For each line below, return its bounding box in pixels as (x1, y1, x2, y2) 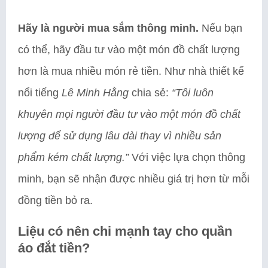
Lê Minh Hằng (62, 86, 129, 99)
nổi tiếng (18, 86, 62, 99)
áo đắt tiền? (18, 240, 90, 255)
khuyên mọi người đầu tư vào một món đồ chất (18, 108, 240, 120)
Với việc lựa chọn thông (129, 151, 245, 163)
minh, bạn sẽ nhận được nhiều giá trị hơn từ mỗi (18, 172, 249, 185)
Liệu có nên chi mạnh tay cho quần (18, 223, 232, 239)
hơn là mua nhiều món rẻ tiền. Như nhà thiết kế (18, 65, 244, 77)
